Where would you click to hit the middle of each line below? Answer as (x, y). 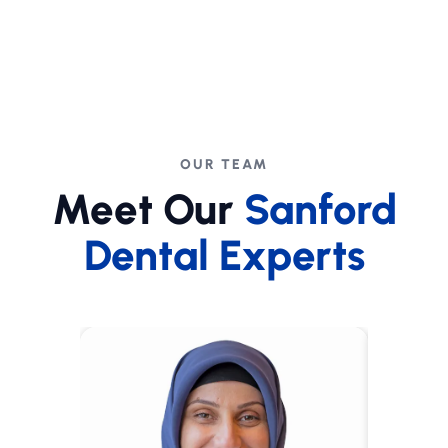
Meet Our (147, 209)
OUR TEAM (224, 164)
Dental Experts (224, 255)
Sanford (320, 209)
